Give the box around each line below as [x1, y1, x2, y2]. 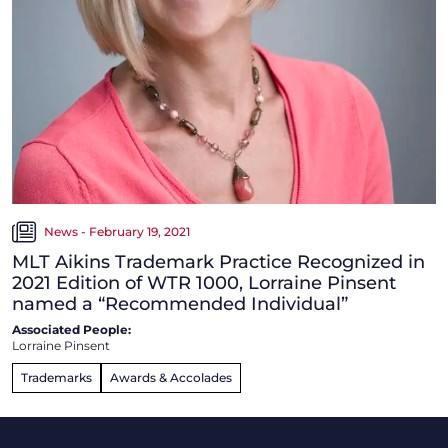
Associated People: [12, 322, 131, 338]
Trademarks [21, 370, 92, 386]
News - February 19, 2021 [44, 224, 190, 240]
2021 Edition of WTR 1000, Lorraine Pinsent [12, 272, 396, 295]
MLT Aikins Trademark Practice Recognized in [12, 251, 425, 274]
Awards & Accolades [110, 370, 232, 386]
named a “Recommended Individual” [12, 293, 348, 316]
